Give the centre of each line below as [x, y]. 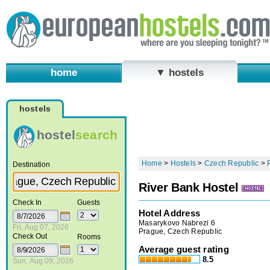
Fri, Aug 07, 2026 [40, 227]
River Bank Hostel [189, 188]
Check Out [30, 236]
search [96, 134]
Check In [27, 202]
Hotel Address [170, 213]
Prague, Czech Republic [181, 231]
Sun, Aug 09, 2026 [43, 261]
